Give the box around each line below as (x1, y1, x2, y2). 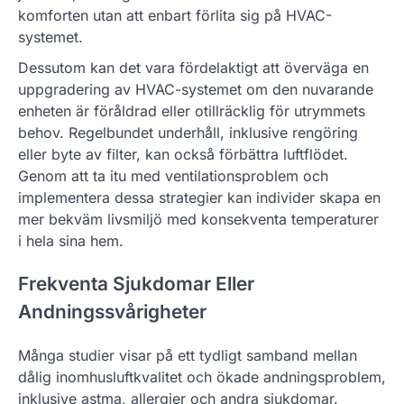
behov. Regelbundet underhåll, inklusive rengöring (18, 123, 358, 142)
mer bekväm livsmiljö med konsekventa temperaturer (18, 209, 379, 228)
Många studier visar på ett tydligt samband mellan (18, 346, 357, 365)
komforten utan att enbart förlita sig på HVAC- (18, 5, 332, 24)
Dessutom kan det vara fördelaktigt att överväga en (18, 58, 369, 77)
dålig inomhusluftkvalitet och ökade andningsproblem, (18, 368, 386, 387)
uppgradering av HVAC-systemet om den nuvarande (18, 79, 373, 98)
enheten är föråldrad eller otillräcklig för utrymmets (18, 101, 365, 120)
